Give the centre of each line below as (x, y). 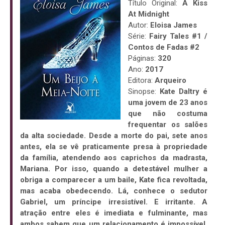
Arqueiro (171, 81)
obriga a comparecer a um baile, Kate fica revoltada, (114, 180)
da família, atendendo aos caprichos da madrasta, (114, 158)
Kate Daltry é (184, 92)
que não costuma (168, 114)
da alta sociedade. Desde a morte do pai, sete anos (114, 136)
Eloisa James (174, 25)
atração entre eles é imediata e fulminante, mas (114, 213)
